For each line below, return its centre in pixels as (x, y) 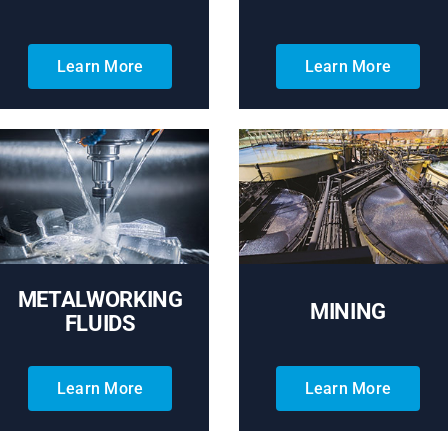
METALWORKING (100, 300)
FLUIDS (100, 324)
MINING (347, 312)
